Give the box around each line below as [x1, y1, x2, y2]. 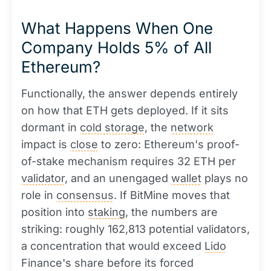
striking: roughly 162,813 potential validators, [21, 223, 250, 235]
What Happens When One [21, 19, 213, 38]
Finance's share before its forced [21, 256, 194, 269]
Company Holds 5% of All [21, 38, 212, 57]
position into [21, 206, 88, 218]
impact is [21, 138, 70, 151]
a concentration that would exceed [21, 240, 204, 252]
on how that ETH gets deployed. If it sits [21, 104, 229, 117]
